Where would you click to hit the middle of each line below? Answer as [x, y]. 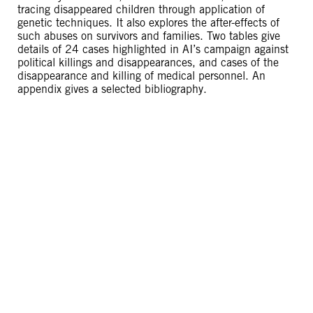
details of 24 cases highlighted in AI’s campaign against [153, 49]
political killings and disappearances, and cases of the [148, 63]
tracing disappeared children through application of [141, 9]
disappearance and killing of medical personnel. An [141, 76]
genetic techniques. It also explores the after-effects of [148, 23]
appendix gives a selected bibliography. [112, 89]
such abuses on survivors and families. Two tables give [149, 36]
